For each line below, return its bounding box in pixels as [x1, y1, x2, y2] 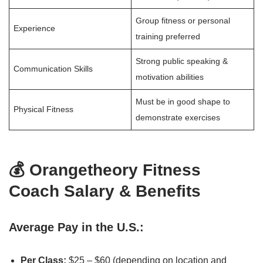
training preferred [136, 32, 201, 41]
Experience [14, 23, 56, 33]
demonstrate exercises [136, 113, 221, 122]
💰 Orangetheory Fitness [9, 161, 201, 179]
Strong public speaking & [136, 56, 228, 66]
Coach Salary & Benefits [9, 182, 201, 200]
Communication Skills [14, 64, 93, 73]
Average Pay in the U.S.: [9, 221, 144, 234]
